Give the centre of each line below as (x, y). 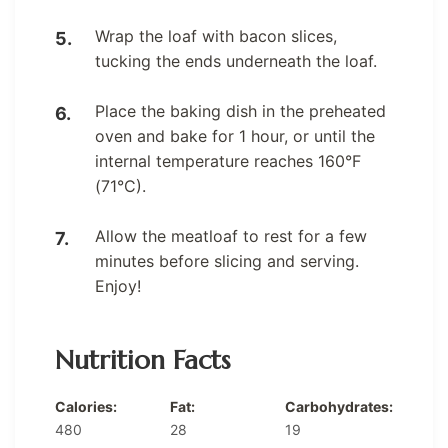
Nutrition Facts (142, 360)
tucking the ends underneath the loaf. (236, 61)
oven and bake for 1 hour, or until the (235, 136)
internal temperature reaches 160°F (228, 161)
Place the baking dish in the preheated (240, 111)
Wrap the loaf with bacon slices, (216, 36)
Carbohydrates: (339, 407)
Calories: (86, 407)
